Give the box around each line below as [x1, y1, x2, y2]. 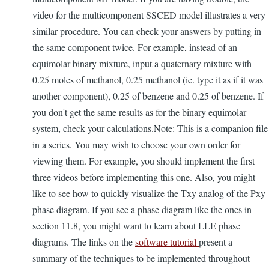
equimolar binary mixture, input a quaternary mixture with [32, 57, 252, 70]
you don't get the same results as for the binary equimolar [32, 106, 246, 118]
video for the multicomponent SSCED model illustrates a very [32, 8, 265, 21]
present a [199, 235, 232, 248]
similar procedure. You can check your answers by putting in [32, 25, 261, 37]
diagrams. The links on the [32, 235, 135, 248]
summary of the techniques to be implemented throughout [32, 252, 250, 264]
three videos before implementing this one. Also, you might [32, 171, 255, 183]
